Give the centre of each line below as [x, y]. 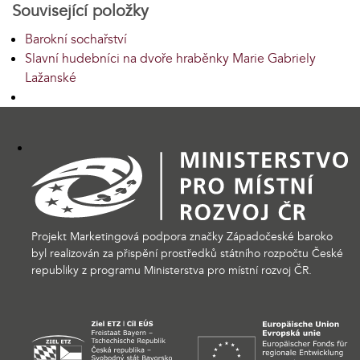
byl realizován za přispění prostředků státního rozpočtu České [187, 254]
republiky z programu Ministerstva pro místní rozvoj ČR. [172, 271]
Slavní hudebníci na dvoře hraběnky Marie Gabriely [170, 59]
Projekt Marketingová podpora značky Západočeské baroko [182, 237]
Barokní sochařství [76, 40]
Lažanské [51, 78]
